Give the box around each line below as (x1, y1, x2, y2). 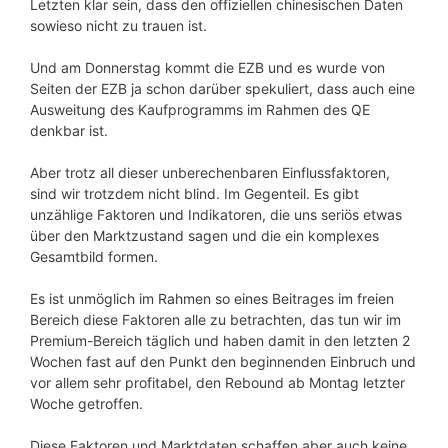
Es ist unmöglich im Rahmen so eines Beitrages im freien (30, 290, 394, 308)
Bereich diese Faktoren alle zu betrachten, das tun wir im (30, 311, 401, 329)
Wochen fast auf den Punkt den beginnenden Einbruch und (30, 353, 416, 371)
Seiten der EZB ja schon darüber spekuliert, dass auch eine (30, 80, 415, 98)
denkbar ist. (30, 122, 108, 140)
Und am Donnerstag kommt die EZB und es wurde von (30, 59, 385, 77)
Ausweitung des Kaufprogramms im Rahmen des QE (30, 101, 370, 119)
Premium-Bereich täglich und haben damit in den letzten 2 (30, 332, 410, 350)
